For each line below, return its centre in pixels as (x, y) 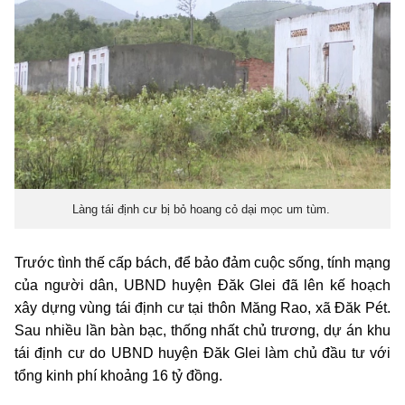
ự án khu (362, 331)
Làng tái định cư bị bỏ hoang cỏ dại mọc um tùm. (202, 209)
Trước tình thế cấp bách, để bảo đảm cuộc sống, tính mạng (202, 263)
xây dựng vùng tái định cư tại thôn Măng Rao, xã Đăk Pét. (202, 308)
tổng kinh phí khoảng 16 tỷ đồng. (118, 376)
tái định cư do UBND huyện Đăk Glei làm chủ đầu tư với (202, 353)
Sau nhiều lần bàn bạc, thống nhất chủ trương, (167, 331)
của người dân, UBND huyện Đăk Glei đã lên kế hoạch (202, 286)
